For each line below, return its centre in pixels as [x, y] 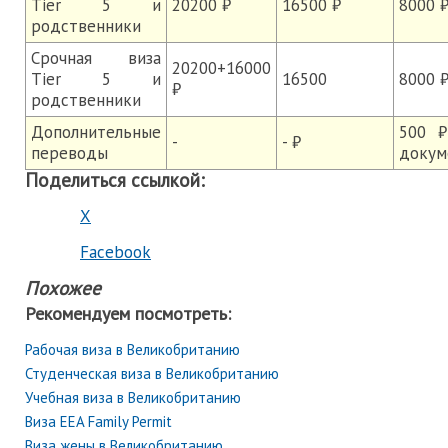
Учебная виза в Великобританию [133, 397]
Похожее [63, 288]
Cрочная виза [96, 58]
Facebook [115, 252]
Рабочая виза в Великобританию [132, 349]
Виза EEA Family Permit [98, 421]
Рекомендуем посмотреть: [128, 313]
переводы [69, 153]
